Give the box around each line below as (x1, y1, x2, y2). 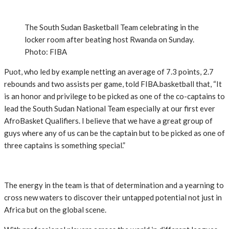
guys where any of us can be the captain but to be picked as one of (4, 128, 225, 138)
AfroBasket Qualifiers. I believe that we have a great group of (4, 116, 213, 126)
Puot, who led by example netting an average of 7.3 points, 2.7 (4, 67, 214, 77)
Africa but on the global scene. (4, 205, 106, 215)
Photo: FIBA (25, 47, 67, 57)
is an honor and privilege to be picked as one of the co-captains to (4, 91, 225, 101)
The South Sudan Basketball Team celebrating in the (25, 22, 199, 32)
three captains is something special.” (4, 141, 125, 150)
